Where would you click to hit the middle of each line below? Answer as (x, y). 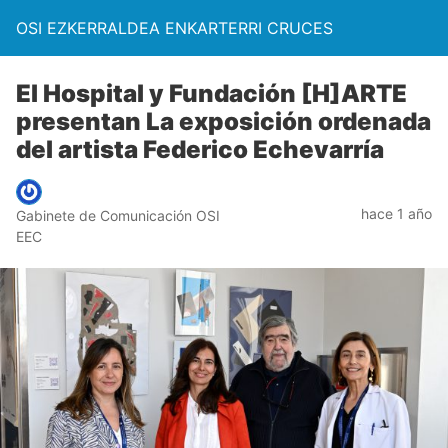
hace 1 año (396, 213)
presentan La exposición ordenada (223, 121)
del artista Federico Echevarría (200, 149)
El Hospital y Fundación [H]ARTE (211, 93)
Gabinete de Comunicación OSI (118, 215)
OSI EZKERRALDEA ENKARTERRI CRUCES (174, 28)
